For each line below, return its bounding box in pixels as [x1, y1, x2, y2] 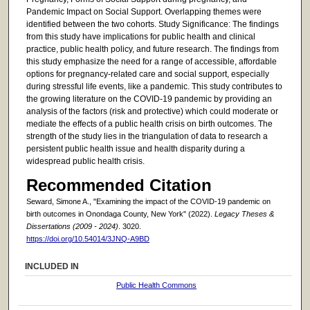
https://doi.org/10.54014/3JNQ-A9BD [26, 235, 149, 244]
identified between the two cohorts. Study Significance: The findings [26, 19, 279, 29]
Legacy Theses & [214, 210, 274, 219]
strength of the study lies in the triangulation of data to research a [26, 131, 268, 141]
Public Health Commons [116, 280, 197, 289]
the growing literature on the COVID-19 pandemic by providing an [26, 93, 272, 104]
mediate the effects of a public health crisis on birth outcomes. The [26, 118, 273, 129]
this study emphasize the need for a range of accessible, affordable [26, 56, 277, 66]
